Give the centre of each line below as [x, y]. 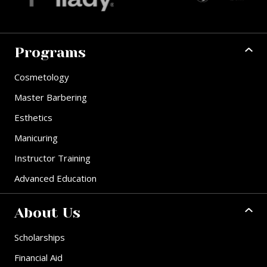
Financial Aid [38, 258]
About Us [47, 213]
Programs [50, 53]
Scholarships [40, 237]
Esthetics [33, 118]
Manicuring [36, 138]
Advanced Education [55, 178]
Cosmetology [42, 77]
